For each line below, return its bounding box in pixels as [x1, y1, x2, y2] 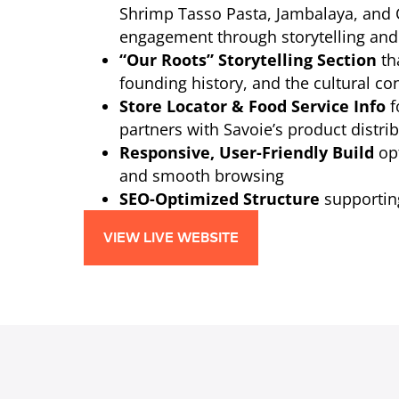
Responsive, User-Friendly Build [119, 141, 375, 163]
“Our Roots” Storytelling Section [119, 48, 378, 70]
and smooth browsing [119, 164, 285, 186]
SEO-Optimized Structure [119, 187, 321, 209]
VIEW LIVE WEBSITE [103, 232, 240, 246]
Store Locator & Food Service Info [119, 94, 387, 117]
